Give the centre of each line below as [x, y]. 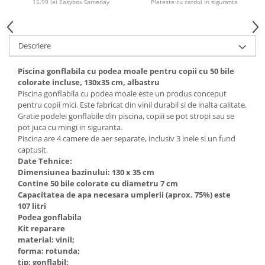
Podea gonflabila [50, 217]
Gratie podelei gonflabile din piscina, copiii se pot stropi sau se [126, 116]
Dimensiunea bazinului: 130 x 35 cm [86, 172]
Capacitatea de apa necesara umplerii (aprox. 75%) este [124, 195]
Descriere [35, 46]
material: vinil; [46, 240]
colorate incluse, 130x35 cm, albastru [89, 82]
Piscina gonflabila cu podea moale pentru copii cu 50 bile [126, 71]
